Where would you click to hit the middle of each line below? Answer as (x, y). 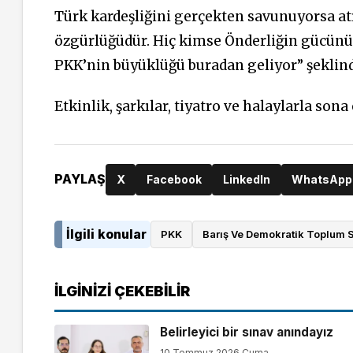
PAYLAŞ (80, 179)
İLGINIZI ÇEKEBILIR (122, 290)
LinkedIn (246, 179)
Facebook (174, 179)
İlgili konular (106, 234)
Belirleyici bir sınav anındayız (246, 333)
